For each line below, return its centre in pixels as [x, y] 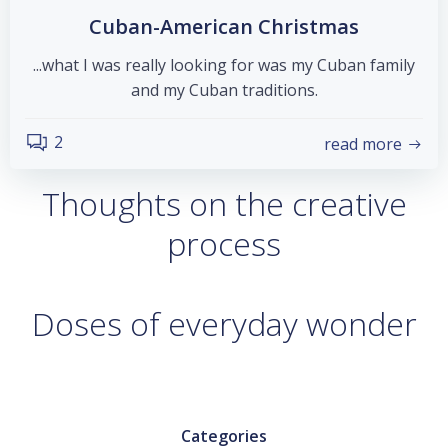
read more [363, 143]
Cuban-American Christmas [224, 26]
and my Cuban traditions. [224, 90]
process [224, 243]
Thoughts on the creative [224, 203]
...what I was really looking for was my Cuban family [224, 65]
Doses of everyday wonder [224, 323]
